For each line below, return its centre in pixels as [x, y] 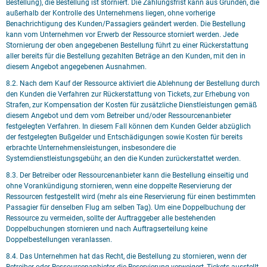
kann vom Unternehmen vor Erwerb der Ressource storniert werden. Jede [122, 35]
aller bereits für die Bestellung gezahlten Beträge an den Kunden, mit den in [126, 56]
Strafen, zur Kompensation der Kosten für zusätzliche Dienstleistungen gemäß [131, 105]
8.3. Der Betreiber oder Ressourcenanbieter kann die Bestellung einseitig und [127, 175]
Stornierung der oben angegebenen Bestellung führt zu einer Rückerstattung [127, 45]
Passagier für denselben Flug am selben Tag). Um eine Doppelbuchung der [126, 207]
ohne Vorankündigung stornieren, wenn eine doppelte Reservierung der [119, 186]
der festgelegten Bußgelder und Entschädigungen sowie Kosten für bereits [124, 137]
